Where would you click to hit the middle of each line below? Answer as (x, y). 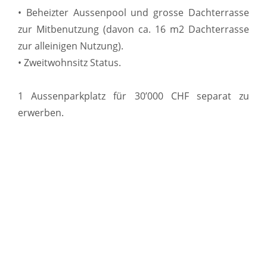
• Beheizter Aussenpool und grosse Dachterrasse (133, 12)
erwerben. (41, 112)
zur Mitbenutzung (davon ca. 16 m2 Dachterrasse (133, 29)
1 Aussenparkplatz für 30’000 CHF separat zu (133, 96)
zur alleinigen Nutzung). (71, 46)
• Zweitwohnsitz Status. (69, 62)
